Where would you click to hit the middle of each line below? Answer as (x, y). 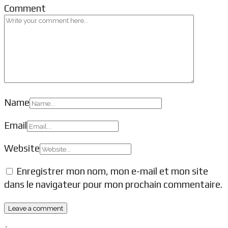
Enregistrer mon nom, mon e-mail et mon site (112, 171)
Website (22, 148)
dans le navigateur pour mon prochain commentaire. (113, 184)
